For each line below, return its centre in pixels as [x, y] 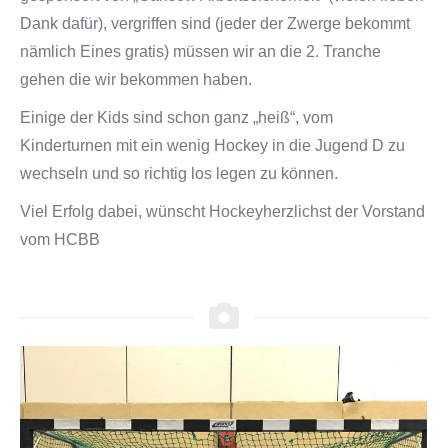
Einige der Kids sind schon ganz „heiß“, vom [176, 117]
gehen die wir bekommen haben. [136, 79]
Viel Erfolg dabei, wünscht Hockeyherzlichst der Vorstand [222, 211]
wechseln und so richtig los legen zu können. [179, 173]
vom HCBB [60, 239]
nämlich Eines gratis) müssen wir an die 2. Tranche [200, 51]
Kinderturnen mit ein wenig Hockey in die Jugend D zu [212, 145]
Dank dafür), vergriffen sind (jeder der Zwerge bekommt [215, 23]
